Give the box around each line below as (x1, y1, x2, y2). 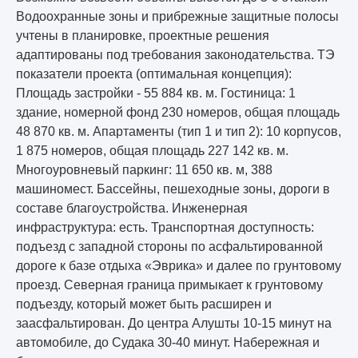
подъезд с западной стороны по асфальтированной (16, 240, 323, 254)
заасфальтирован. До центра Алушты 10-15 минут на (16, 316, 332, 331)
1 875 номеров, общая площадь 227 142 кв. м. (16, 144, 288, 158)
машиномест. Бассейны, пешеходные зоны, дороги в (16, 182, 330, 197)
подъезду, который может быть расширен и (16, 297, 272, 312)
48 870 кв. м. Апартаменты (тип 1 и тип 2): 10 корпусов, (16, 125, 341, 139)
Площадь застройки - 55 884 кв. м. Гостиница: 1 (16, 86, 296, 101)
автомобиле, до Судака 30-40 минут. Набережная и (16, 336, 320, 350)
